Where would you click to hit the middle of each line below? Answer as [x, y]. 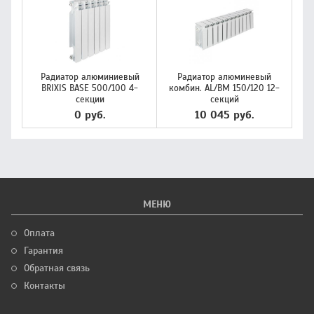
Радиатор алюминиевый [90, 77]
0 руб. [90, 115]
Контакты [45, 286]
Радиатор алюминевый [224, 77]
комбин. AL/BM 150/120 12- [224, 88]
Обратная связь [57, 268]
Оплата [39, 233]
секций [224, 100]
